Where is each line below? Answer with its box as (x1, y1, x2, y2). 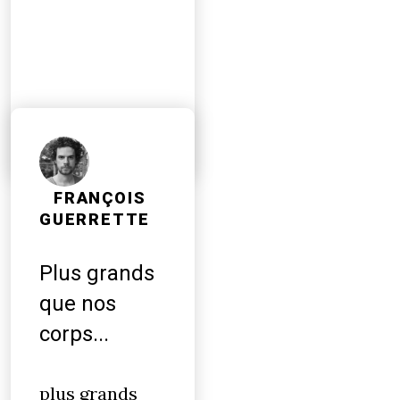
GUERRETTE (39, 210, 151, 229)
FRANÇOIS (54, 188, 146, 208)
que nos (39, 291, 116, 316)
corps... (39, 321, 109, 346)
